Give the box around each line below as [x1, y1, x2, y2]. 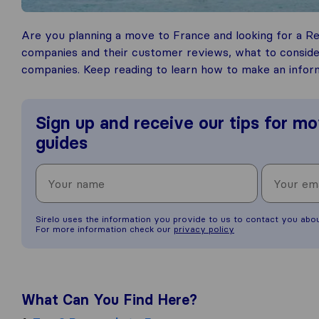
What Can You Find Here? [21, 291, 197, 308]
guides [36, 132, 88, 153]
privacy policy [174, 224, 234, 234]
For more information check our [36, 224, 174, 234]
